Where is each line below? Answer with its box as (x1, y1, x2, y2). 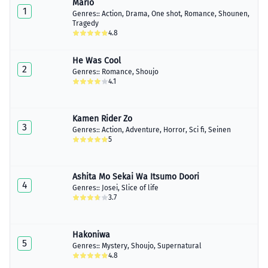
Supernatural (157, 242, 202, 250)
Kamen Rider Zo (72, 114, 132, 124)
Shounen (218, 10, 248, 18)
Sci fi (189, 126, 205, 134)
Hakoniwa (72, 230, 110, 240)
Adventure (126, 126, 160, 134)
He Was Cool (72, 56, 121, 66)
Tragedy (72, 19, 99, 28)
